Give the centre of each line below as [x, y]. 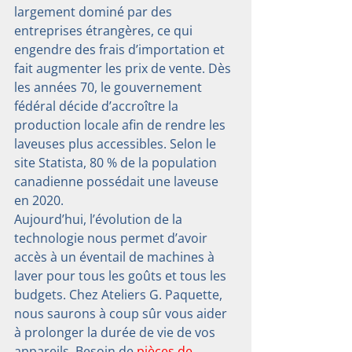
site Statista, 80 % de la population [117, 163]
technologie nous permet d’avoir [112, 238]
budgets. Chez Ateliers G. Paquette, [120, 295]
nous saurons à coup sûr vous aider [122, 314]
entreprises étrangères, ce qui [105, 31]
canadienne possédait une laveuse [118, 182]
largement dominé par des [95, 12]
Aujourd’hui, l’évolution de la [100, 220]
